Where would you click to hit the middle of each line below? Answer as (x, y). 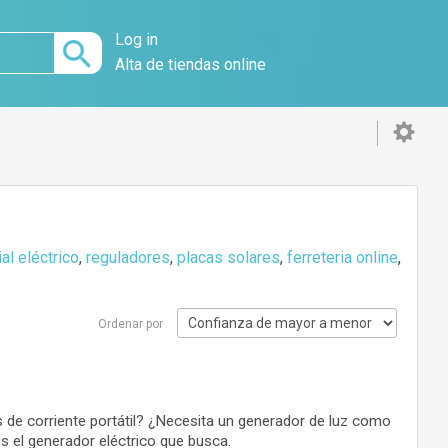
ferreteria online (343, 257)
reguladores (128, 257)
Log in (137, 39)
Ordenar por (130, 323)
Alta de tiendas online (191, 64)
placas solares (229, 257)
